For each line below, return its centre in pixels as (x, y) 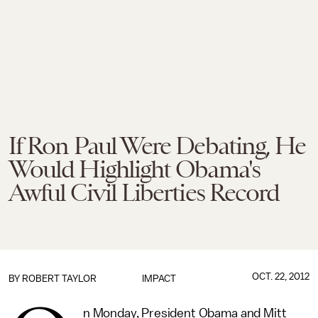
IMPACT (159, 279)
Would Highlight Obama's (134, 169)
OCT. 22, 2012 (280, 276)
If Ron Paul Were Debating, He (157, 146)
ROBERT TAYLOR (59, 279)
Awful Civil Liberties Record (144, 192)
